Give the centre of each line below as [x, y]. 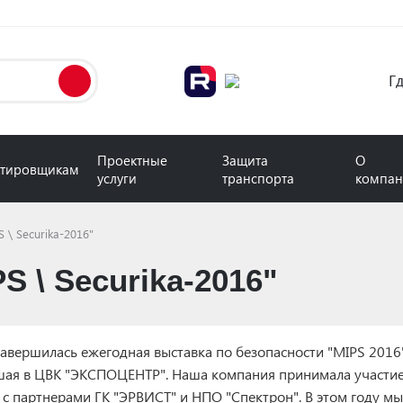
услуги [116, 178]
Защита [246, 160]
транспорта [259, 178]
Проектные [132, 160]
